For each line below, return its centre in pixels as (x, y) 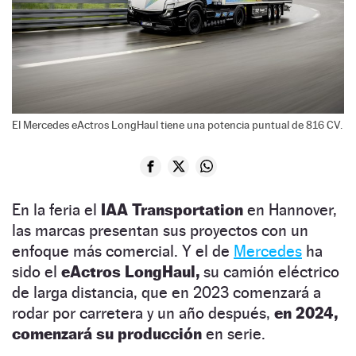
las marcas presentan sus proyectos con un (160, 230)
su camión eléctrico (269, 271)
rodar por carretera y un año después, (143, 313)
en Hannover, (290, 209)
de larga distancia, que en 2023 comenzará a (166, 292)
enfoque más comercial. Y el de (123, 251)
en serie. (236, 333)
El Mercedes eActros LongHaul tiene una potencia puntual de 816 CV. (177, 124)
